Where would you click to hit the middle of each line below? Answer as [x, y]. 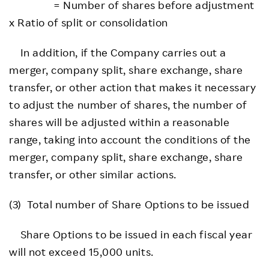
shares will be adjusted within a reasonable [119, 122]
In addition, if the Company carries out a [118, 52]
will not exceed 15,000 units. [81, 251]
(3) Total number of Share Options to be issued [129, 204]
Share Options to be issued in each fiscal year [131, 234]
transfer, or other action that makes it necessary [133, 87]
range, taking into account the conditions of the [130, 139]
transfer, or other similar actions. [93, 174]
